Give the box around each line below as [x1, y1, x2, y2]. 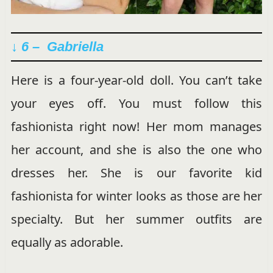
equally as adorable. [10, 233, 123, 250]
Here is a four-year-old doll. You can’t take [10, 71, 263, 88]
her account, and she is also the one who [10, 141, 263, 158]
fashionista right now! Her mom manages [10, 118, 263, 135]
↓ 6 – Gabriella [10, 38, 104, 54]
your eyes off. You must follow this [10, 94, 263, 112]
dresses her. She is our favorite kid [10, 164, 263, 181]
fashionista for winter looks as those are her [10, 187, 263, 204]
